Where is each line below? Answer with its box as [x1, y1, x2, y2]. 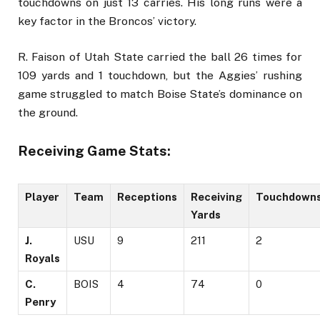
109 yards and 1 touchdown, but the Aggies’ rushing [18, 68, 302, 82]
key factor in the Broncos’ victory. [18, 14, 196, 28]
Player [25, 191, 59, 204]
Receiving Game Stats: [18, 142, 171, 159]
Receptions [117, 191, 177, 204]
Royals [25, 252, 60, 265]
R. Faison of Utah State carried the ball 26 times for [18, 49, 302, 64]
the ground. [18, 105, 78, 119]
